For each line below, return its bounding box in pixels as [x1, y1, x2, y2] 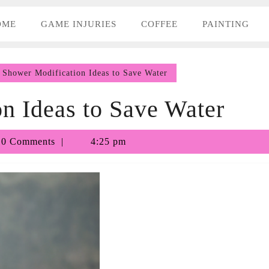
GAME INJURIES [41, 19, 116, 29]
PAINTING [202, 19, 249, 29]
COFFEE [141, 19, 178, 29]
